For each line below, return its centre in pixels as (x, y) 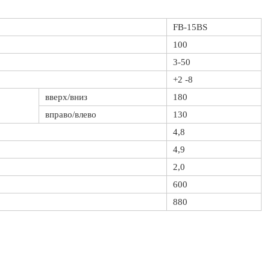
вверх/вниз (66, 97)
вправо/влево (71, 115)
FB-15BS (190, 27)
